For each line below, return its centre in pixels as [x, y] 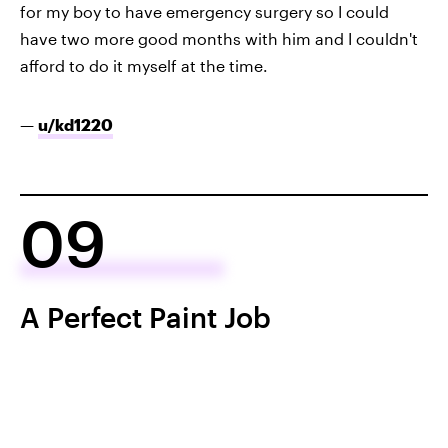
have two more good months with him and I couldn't [219, 39]
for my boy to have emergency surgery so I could [204, 12]
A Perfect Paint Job [145, 317]
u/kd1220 [75, 125]
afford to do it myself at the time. [144, 66]
